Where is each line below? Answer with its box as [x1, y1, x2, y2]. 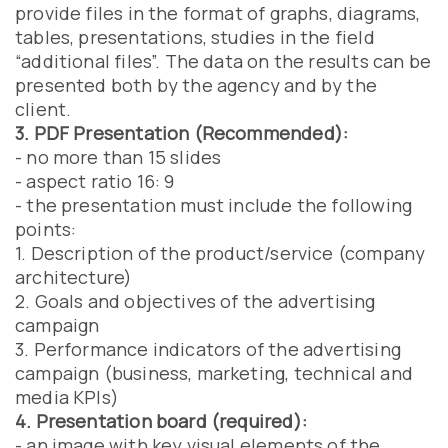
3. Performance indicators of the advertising [15, 337, 401, 361]
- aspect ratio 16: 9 [15, 169, 175, 193]
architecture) [15, 265, 133, 289]
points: [15, 217, 77, 241]
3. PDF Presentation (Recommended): [15, 121, 349, 145]
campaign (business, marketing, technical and [15, 361, 413, 385]
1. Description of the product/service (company [15, 241, 426, 265]
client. [15, 97, 72, 121]
